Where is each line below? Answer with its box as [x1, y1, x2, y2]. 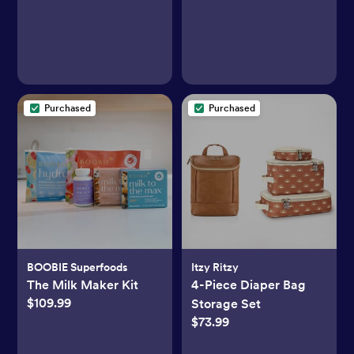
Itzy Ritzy [191, 260, 239, 273]
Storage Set [191, 296, 261, 311]
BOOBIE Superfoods [27, 260, 129, 273]
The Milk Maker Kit [27, 277, 139, 292]
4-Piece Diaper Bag [191, 277, 306, 292]
